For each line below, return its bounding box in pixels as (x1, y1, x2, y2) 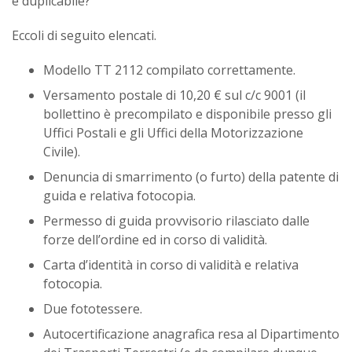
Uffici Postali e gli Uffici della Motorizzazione (43, 124, 303, 142)
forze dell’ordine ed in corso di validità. (43, 231, 267, 249)
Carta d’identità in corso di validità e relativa (43, 256, 299, 274)
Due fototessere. (43, 300, 142, 318)
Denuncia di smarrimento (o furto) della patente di (43, 168, 339, 186)
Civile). (43, 143, 80, 161)
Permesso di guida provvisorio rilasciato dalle (43, 212, 310, 230)
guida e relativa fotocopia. (43, 187, 196, 205)
